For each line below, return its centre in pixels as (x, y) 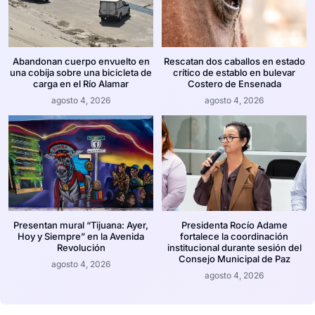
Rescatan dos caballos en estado (234, 61)
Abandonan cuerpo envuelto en (81, 61)
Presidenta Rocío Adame (234, 225)
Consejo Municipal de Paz (234, 258)
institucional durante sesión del (234, 247)
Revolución (81, 247)
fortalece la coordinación (234, 236)
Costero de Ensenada (234, 83)
